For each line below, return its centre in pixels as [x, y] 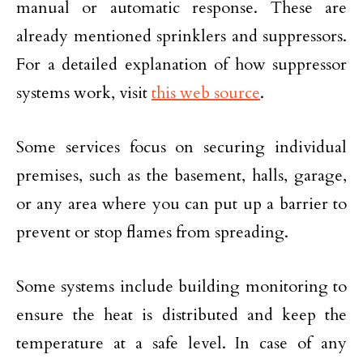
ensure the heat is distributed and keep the [181, 315]
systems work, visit [84, 93]
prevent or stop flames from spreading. [152, 233]
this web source [206, 93]
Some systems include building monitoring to [181, 287]
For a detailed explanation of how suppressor [181, 65]
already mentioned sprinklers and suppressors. [181, 36]
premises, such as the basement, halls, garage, [181, 176]
